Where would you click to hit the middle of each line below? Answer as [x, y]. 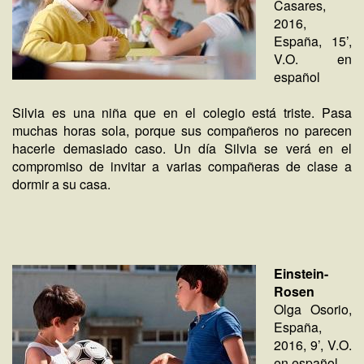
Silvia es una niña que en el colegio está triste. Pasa [182, 113]
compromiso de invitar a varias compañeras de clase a [182, 166]
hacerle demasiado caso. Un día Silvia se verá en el [182, 148]
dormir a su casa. [61, 184]
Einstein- [301, 273]
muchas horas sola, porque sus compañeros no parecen [182, 130]
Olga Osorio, [313, 309]
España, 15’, [313, 41]
